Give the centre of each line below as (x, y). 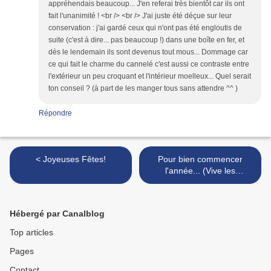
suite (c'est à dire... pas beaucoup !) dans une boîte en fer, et (146, 40)
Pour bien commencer (200, 159)
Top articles (31, 233)
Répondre (55, 113)
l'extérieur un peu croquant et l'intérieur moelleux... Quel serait (150, 77)
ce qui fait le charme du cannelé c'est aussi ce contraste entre (149, 64)
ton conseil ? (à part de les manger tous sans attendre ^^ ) (143, 89)
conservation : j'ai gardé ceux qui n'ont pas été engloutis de (145, 28)
